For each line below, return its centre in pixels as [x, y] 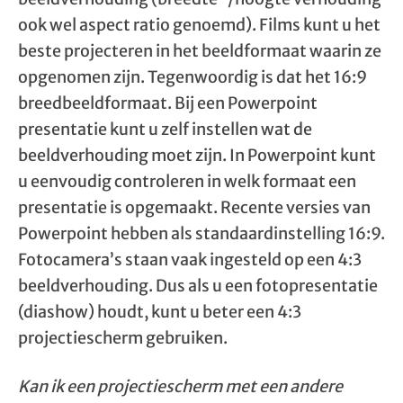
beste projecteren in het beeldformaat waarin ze [200, 51]
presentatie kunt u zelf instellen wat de [165, 129]
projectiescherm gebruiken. [123, 338]
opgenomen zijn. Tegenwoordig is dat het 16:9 [193, 77]
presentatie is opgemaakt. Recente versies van [194, 207]
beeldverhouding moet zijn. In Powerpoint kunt [197, 155]
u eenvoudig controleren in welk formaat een [187, 181]
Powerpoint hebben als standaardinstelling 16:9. [201, 233]
